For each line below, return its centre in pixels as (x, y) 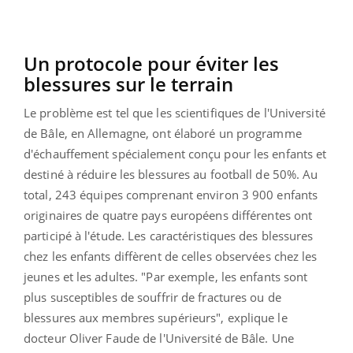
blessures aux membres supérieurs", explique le (156, 318)
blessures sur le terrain (131, 84)
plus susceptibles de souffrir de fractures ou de (152, 297)
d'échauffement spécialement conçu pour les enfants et (175, 154)
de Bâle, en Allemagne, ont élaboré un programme (163, 134)
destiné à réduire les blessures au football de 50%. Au (171, 175)
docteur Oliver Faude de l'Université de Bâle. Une (159, 338)
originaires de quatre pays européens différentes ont (168, 216)
